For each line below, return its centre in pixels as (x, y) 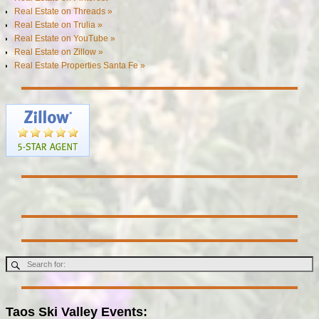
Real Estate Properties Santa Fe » (80, 65)
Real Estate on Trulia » (59, 25)
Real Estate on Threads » (64, 11)
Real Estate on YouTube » (65, 38)
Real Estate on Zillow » (59, 52)
